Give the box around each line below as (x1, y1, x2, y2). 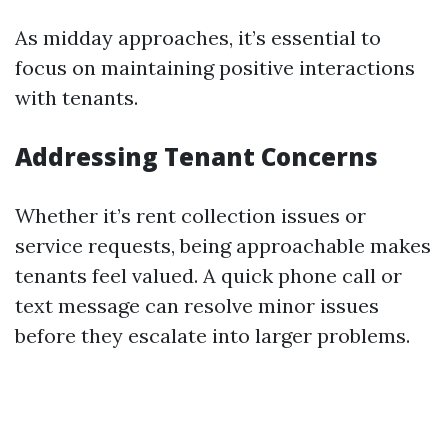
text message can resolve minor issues (15, 293, 379, 318)
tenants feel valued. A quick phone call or (15, 263, 402, 288)
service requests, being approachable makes (15, 233, 431, 258)
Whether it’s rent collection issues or (15, 203, 366, 228)
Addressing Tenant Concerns (15, 140, 378, 173)
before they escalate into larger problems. (15, 323, 410, 348)
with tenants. (15, 85, 138, 110)
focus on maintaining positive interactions (15, 55, 415, 80)
